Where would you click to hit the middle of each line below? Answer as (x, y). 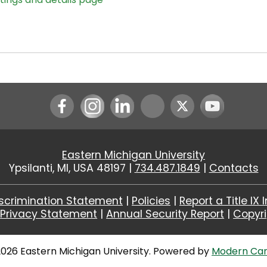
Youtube (231, 101)
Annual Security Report (165, 214)
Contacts (234, 168)
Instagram (116, 101)
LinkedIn (141, 101)
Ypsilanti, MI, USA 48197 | (72, 168)
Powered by (182, 252)
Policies (151, 201)
